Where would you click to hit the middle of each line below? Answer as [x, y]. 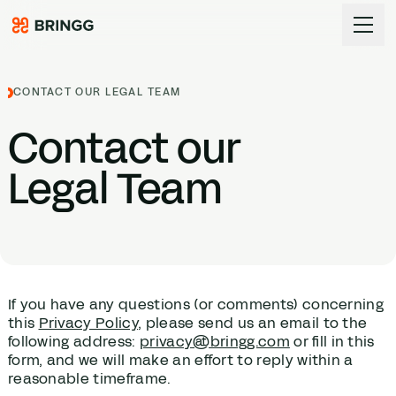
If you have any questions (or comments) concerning [196, 304]
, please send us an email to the [253, 323]
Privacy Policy [88, 323]
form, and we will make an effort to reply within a [180, 360]
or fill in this [332, 341]
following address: [74, 341]
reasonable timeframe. [89, 378]
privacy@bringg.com [215, 341]
